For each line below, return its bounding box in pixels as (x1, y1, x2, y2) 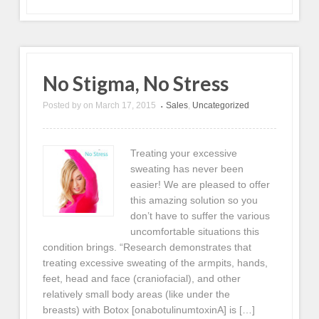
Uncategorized (192, 100, 250, 110)
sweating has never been (130, 163, 244, 175)
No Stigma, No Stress (43, 70, 229, 95)
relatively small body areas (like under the (43, 288, 231, 300)
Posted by (43, 100, 82, 110)
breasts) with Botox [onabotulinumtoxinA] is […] (43, 304, 256, 316)
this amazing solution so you (130, 194, 258, 206)
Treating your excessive (130, 147, 237, 159)
